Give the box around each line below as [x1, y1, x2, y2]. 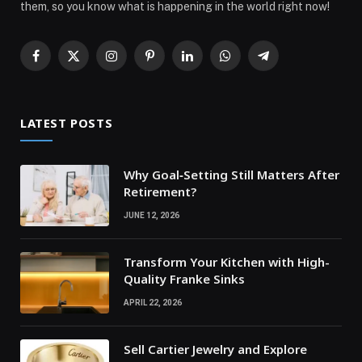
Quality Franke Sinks [124, 271, 245, 288]
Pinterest [148, 56, 198, 69]
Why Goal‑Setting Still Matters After [124, 166, 339, 183]
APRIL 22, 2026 [124, 298, 182, 308]
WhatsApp [224, 56, 280, 69]
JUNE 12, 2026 [124, 211, 179, 221]
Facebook [34, 56, 87, 69]
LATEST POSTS [20, 115, 113, 132]
